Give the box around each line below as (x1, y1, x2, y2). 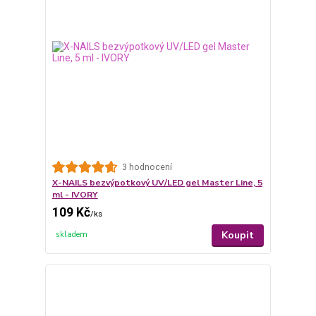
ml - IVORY (51, 189, 98, 201)
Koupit (221, 229, 255, 243)
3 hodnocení (121, 162, 172, 172)
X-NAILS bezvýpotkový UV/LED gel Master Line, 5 (51, 177, 262, 189)
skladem (56, 229, 88, 241)
